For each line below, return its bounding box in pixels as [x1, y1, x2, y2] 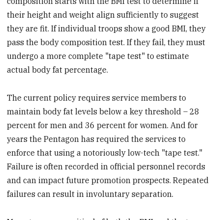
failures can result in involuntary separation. [7, 189, 174, 199]
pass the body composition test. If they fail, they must [7, 37, 206, 48]
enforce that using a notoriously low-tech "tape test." [7, 148, 203, 158]
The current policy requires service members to [7, 93, 187, 103]
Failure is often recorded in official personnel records [7, 162, 206, 172]
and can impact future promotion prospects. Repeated [7, 175, 209, 186]
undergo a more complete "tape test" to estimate [7, 51, 190, 61]
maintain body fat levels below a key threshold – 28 [7, 107, 200, 117]
